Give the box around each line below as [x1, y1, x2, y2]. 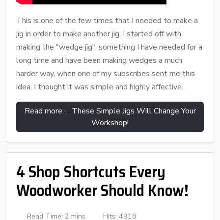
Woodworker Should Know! [16, 178, 189, 203]
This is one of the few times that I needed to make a [16, 15, 198, 26]
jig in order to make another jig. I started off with [16, 28, 181, 39]
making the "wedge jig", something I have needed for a [16, 41, 202, 53]
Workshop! [91, 117, 129, 128]
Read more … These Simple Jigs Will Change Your [24, 105, 196, 116]
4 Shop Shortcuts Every [16, 159, 165, 184]
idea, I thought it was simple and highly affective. [16, 81, 183, 92]
